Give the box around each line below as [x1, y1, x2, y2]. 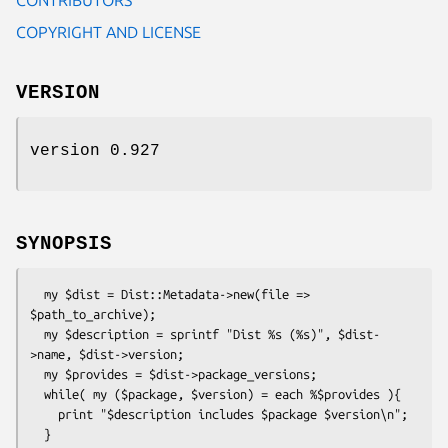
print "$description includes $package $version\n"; [30, 406, 58, 421]
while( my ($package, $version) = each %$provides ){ [30, 386, 44, 401]
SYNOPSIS [16, 232, 112, 255]
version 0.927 [30, 141, 160, 160]
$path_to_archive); [30, 306, 156, 321]
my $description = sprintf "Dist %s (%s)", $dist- [30, 326, 44, 341]
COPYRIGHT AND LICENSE [16, 22, 201, 41]
